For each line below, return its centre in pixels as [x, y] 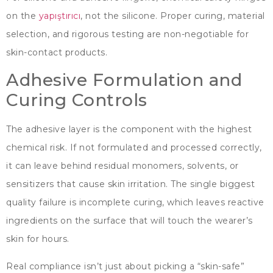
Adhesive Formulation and [124, 80]
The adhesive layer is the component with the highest [129, 129]
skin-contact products [56, 53]
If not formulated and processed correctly [165, 148]
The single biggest [213, 184]
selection [27, 34]
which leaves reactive [216, 203]
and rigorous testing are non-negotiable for [150, 34]
